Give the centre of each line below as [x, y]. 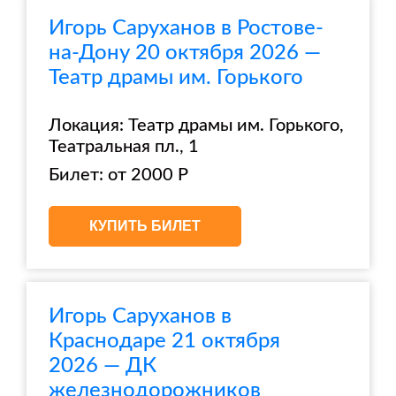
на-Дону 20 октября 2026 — [185, 53]
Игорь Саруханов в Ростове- [186, 28]
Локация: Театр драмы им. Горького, [196, 126]
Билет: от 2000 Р [118, 175]
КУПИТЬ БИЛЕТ [145, 226]
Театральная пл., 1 [124, 147]
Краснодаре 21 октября [164, 341]
